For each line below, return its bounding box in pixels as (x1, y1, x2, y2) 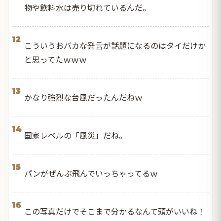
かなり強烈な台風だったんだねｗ (24, 91, 143, 103)
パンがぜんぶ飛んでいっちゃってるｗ (24, 167, 158, 179)
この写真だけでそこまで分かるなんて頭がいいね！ (24, 205, 205, 217)
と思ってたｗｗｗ (24, 53, 87, 65)
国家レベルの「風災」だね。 (24, 129, 127, 141)
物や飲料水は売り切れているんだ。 (24, 1, 150, 13)
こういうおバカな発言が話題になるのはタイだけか (24, 39, 206, 51)
